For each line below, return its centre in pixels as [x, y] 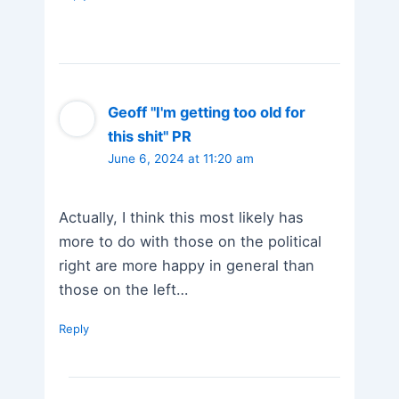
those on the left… [124, 289]
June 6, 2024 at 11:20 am [181, 159]
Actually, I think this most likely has [182, 217]
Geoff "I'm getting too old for [207, 113]
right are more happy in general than [187, 265]
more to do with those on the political [191, 241]
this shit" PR [150, 137]
